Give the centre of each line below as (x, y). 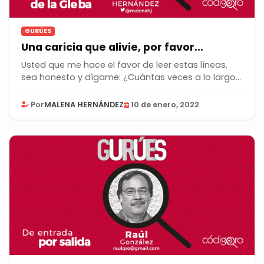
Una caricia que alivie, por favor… (112, 47)
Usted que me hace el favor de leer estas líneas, (124, 65)
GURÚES (38, 31)
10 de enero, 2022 (165, 104)
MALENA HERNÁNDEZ (84, 104)
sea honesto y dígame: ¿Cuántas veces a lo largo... (182, 77)
